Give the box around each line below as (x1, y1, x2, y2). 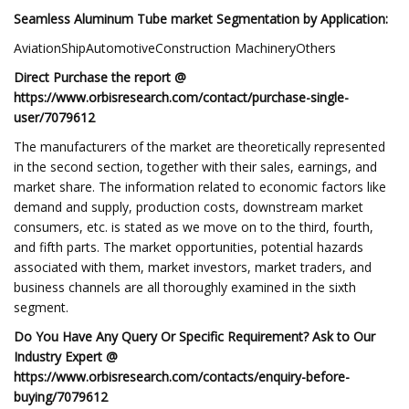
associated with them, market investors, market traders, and (14, 258, 372, 276)
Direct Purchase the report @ (14, 68, 186, 86)
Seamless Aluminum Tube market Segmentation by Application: (14, 10, 388, 27)
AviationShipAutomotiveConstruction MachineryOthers (14, 39, 336, 57)
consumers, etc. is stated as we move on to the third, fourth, (14, 218, 373, 236)
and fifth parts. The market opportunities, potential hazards (14, 238, 363, 256)
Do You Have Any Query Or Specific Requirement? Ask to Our (14, 328, 375, 345)
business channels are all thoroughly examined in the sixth (14, 278, 356, 296)
